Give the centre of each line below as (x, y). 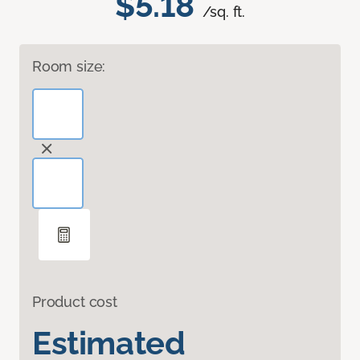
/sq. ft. (224, 12)
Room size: (69, 67)
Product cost (75, 302)
